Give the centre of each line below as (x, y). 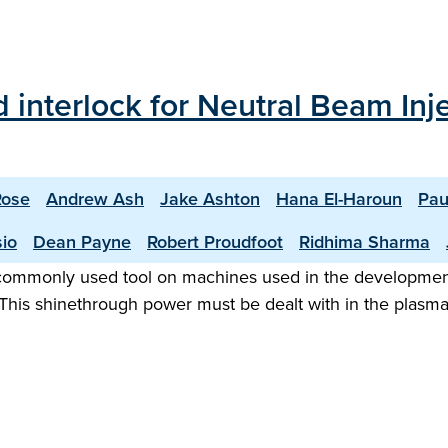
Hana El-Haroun (339, 198)
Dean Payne (82, 241)
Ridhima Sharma (364, 241)
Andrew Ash (95, 198)
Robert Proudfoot (215, 241)
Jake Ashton (210, 198)
